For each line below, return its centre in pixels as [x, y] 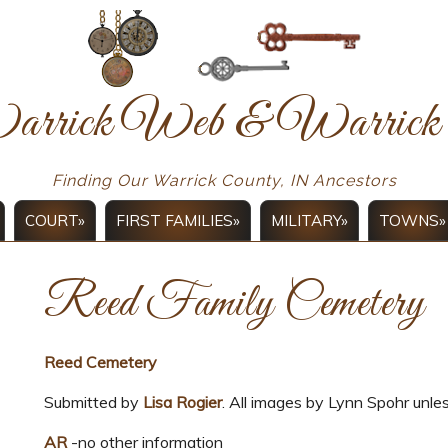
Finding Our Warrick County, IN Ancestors [224, 181]
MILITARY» [309, 221]
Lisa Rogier [182, 402]
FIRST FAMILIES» [177, 221]
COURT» [54, 221]
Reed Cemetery [100, 362]
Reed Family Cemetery [234, 305]
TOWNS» [412, 221]
